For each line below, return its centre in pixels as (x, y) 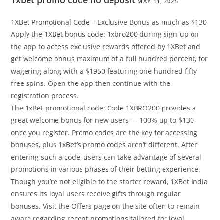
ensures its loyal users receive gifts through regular (96, 194)
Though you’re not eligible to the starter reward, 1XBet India (110, 182)
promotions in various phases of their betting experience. (106, 169)
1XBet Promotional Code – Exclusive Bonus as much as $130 (109, 22)
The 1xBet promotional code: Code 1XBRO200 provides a (104, 108)
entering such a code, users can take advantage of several (106, 157)
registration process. (45, 96)
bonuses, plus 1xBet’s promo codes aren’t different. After (104, 145)
